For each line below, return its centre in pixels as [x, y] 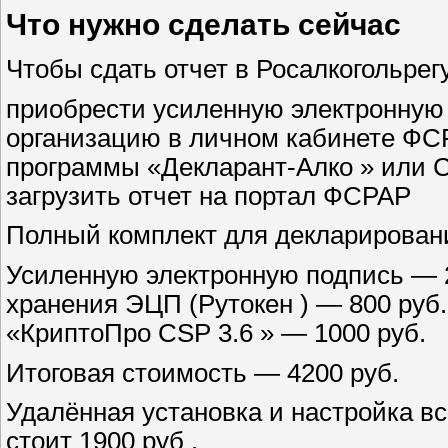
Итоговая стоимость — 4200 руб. [202, 372]
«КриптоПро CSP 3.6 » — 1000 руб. [216, 332]
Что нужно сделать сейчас [203, 25]
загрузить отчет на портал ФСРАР [208, 195]
